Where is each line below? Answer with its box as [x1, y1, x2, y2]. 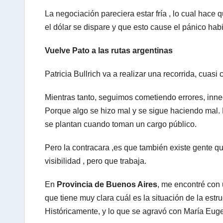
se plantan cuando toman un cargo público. [45, 119, 197, 128]
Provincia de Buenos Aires [57, 180, 157, 189]
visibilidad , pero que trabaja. [45, 156, 146, 165]
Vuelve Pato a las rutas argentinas [45, 46, 173, 55]
